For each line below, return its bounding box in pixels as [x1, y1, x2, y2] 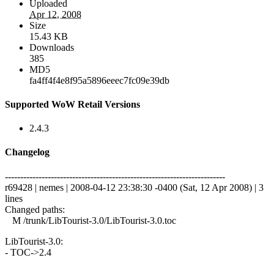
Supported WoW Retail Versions [5, 98, 140, 109]
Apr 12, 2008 [29, 9, 81, 20]
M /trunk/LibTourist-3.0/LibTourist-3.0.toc [5, 215, 176, 226]
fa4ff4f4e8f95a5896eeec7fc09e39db [29, 75, 169, 86]
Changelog [5, 147, 50, 158]
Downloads [29, 42, 74, 53]
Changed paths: [5, 204, 65, 215]
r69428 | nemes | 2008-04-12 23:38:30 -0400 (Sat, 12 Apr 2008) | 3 [5, 182, 264, 193]
